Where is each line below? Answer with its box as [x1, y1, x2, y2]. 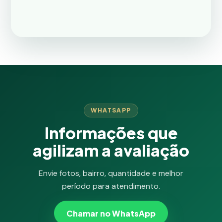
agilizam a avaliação [33, 140, 189, 160]
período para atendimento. [62, 181, 160, 191]
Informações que [44, 123, 178, 143]
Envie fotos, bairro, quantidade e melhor [39, 168, 183, 178]
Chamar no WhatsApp [66, 208, 156, 219]
